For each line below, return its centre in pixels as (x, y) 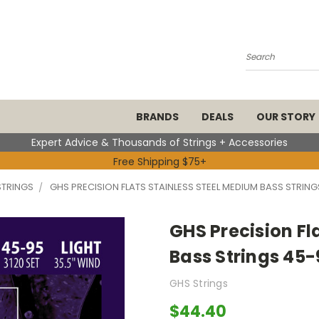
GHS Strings (199, 283)
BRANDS (157, 117)
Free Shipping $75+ (159, 162)
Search (263, 62)
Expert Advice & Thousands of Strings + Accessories (159, 142)
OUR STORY (286, 117)
